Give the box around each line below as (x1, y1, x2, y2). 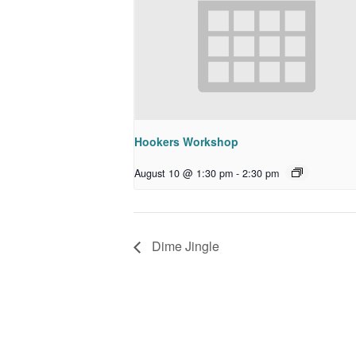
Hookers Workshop (134, 133, 238, 150)
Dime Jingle (149, 237, 219, 256)
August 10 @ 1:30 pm (134, 166, 233, 181)
